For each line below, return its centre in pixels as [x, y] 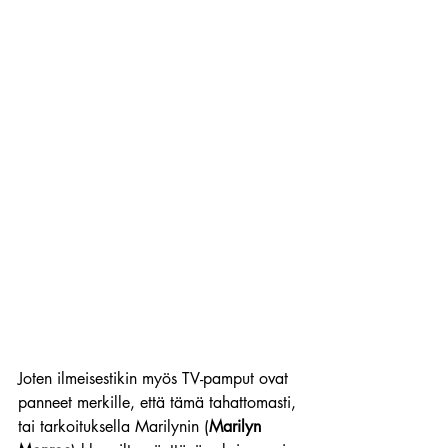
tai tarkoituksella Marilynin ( [113, 427]
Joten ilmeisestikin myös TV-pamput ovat [155, 379]
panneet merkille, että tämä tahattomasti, [159, 403]
